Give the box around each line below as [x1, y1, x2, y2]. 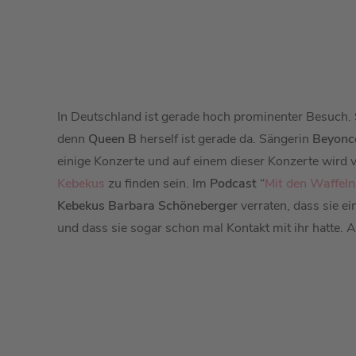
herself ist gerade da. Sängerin [137, 130, 312, 148]
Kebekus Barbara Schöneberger [57, 197, 238, 215]
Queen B [88, 130, 137, 148]
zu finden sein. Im [105, 175, 210, 192]
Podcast [210, 175, 257, 192]
